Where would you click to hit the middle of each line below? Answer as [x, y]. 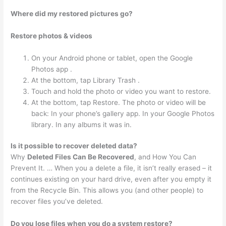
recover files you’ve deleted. [57, 202]
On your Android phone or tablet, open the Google [112, 58]
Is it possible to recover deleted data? [74, 146]
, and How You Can [165, 157]
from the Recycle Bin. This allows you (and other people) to [107, 190]
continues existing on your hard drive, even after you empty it [111, 179]
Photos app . [52, 69]
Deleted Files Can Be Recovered [81, 157]
